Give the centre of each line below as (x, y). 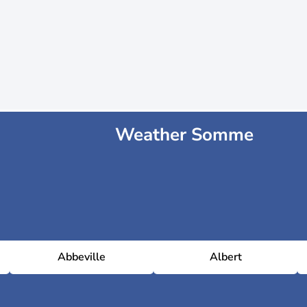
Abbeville (82, 257)
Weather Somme (184, 135)
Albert (225, 257)
